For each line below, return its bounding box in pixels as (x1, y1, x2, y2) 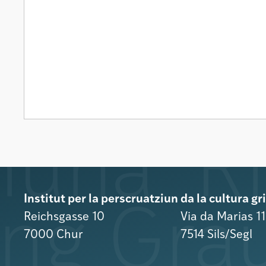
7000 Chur (24, 229, 83, 242)
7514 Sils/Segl (180, 229, 252, 242)
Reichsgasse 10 (24, 211, 104, 224)
